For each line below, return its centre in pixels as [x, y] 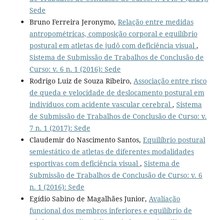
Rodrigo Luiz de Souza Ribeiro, [81, 81]
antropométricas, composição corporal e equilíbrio [113, 33]
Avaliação [164, 198]
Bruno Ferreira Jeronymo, [73, 22]
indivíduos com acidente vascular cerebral [101, 104]
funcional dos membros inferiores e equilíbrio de [110, 210]
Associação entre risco [170, 81]
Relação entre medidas [155, 22]
